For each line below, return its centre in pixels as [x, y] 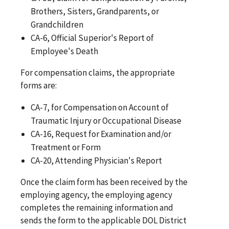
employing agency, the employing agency [96, 194]
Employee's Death [65, 51]
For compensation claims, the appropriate [98, 72]
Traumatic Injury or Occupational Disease [106, 120]
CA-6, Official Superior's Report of [93, 38]
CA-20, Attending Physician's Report [97, 160]
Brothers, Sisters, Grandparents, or [95, 11]
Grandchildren [57, 24]
